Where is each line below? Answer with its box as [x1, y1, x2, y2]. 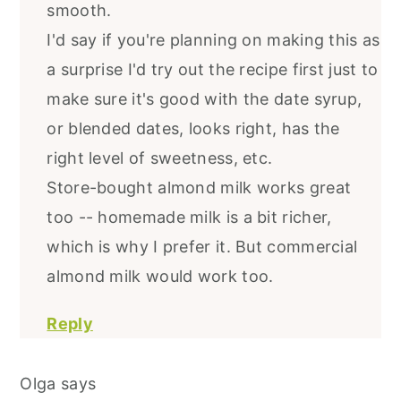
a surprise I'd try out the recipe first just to [47, 60, 379, 80]
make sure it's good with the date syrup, [47, 90, 363, 109]
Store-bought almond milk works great [47, 178, 352, 198]
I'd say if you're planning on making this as [47, 30, 380, 50]
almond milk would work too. [47, 267, 274, 286]
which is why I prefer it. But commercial [47, 237, 358, 257]
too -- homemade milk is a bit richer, [47, 208, 332, 227]
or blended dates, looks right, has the [47, 119, 340, 139]
